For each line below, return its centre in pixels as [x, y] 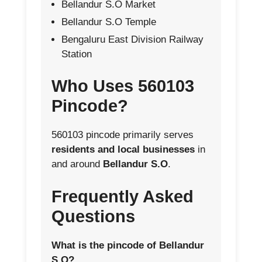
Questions [93, 216]
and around [77, 164]
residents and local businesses [123, 149]
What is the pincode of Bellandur [128, 245]
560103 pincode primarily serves [123, 135]
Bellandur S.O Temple [109, 22]
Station [77, 54]
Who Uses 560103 [123, 86]
